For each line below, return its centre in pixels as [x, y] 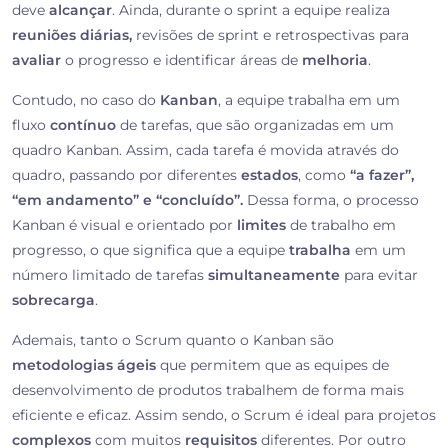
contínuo [83, 125]
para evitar [379, 275]
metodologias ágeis [84, 365]
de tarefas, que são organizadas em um [255, 125]
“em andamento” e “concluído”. [127, 200]
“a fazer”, [382, 175]
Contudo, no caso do [86, 100]
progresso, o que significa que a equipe [150, 250]
